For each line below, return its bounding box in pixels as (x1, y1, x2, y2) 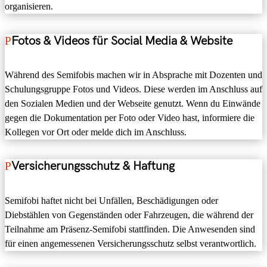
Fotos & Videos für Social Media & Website (11, 33, 232, 48)
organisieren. (5, 1, 53, 12)
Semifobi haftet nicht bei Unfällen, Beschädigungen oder (5, 195, 218, 206)
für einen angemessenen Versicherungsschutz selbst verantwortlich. (5, 238, 256, 249)
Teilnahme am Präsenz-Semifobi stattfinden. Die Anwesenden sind (5, 223, 255, 234)
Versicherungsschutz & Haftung (11, 159, 175, 174)
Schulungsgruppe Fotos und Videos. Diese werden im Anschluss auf (5, 84, 262, 95)
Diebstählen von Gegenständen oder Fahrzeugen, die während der (5, 209, 253, 220)
